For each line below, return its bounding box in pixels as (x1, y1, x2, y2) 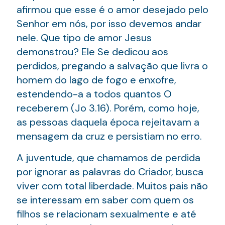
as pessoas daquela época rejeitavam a (17, 115, 199, 129)
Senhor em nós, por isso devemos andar (17, 17, 201, 30)
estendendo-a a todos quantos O (17, 87, 172, 100)
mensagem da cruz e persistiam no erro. (17, 129, 202, 143)
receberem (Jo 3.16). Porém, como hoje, (17, 101, 199, 115)
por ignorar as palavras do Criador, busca (17, 165, 203, 178)
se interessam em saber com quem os (17, 193, 194, 206)
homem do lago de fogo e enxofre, (17, 73, 176, 86)
